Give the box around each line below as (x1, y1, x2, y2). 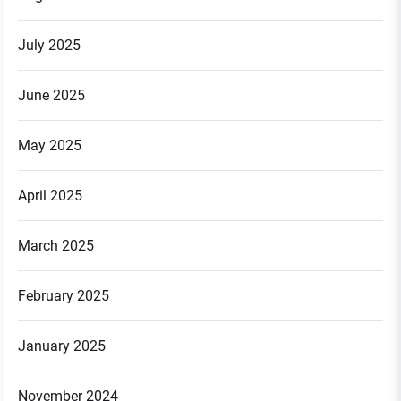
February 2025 (18, 287, 109, 305)
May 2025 (18, 137, 81, 155)
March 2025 (18, 237, 94, 255)
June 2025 (18, 87, 85, 105)
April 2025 (18, 187, 82, 205)
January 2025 (18, 337, 106, 355)
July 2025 (18, 37, 81, 55)
